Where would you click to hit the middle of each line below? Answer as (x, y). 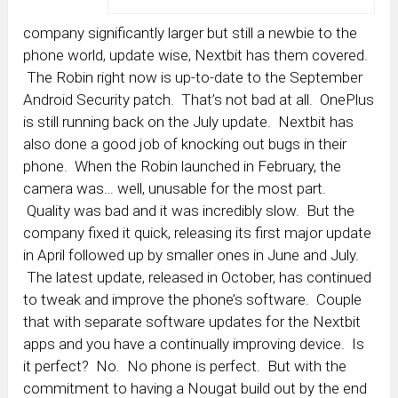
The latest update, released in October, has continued (198, 277)
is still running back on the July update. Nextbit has (189, 121)
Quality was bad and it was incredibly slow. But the (189, 210)
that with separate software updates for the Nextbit (192, 321)
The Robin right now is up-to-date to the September (193, 77)
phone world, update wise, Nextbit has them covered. (196, 55)
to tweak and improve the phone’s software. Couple (193, 299)
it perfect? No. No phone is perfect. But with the (185, 366)
